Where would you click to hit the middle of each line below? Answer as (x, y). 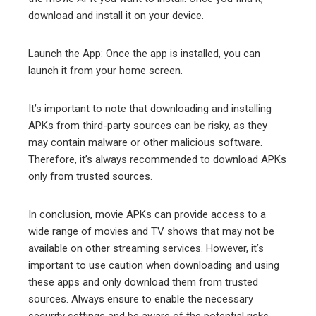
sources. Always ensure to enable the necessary (141, 299)
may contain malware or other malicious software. (145, 142)
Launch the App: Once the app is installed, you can (144, 53)
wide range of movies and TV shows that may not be (151, 231)
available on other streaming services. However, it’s (146, 248)
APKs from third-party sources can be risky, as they (148, 125)
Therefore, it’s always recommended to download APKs (157, 159)
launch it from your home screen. (105, 70)
